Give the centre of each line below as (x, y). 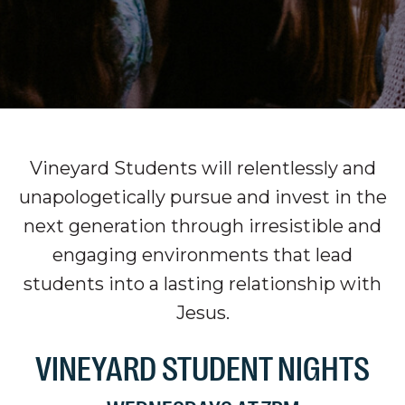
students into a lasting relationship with (202, 284)
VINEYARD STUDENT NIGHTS (202, 369)
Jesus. (202, 313)
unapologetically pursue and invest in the (202, 197)
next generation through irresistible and (202, 226)
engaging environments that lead (202, 255)
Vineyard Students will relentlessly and (202, 168)
